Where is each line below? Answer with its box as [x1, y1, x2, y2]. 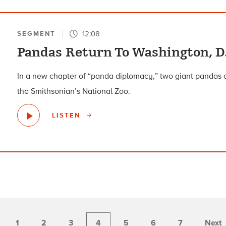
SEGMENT [17, 30, 56, 38]
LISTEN [52, 111, 83, 119]
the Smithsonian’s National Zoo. [17, 86, 131, 96]
